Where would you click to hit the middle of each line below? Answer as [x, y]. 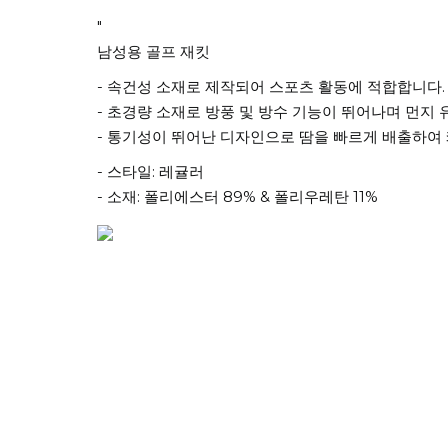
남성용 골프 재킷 [153, 51]
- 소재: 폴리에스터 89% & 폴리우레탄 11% [237, 196]
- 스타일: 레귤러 [150, 171]
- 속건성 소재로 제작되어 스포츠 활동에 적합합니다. [271, 86]
